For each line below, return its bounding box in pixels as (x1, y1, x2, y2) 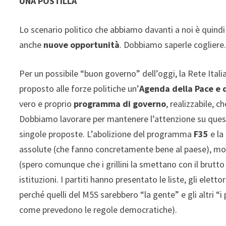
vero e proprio (19, 97, 74, 109)
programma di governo (74, 97, 166, 109)
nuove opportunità (43, 38, 120, 50)
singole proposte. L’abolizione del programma (19, 128, 194, 140)
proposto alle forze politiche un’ (19, 82, 140, 94)
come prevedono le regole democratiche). (19, 203, 178, 215)
